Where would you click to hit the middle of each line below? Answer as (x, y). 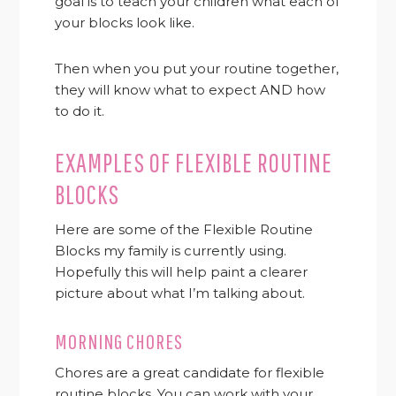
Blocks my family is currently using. (171, 251)
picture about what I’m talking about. (180, 293)
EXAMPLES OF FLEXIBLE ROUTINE (194, 163)
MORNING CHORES (119, 342)
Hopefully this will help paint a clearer (182, 272)
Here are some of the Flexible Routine (184, 230)
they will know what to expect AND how (190, 90)
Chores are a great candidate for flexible (190, 373)
